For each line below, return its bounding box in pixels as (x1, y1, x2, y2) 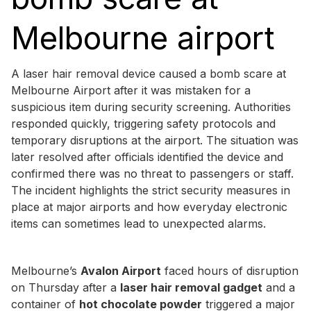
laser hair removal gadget (120, 280, 262, 294)
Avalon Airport (81, 263, 161, 278)
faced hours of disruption (161, 263, 299, 278)
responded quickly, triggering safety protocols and (11, 116, 276, 131)
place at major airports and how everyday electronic (11, 199, 287, 214)
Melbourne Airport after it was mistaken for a (11, 83, 251, 97)
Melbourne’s (11, 263, 81, 278)
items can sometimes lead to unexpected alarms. (11, 216, 266, 230)
